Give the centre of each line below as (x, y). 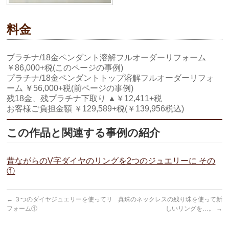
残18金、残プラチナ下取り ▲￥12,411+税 (85, 98)
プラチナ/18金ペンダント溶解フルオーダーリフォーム (107, 57)
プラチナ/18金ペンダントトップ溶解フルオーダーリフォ (111, 78)
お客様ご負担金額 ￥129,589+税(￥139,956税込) (96, 108)
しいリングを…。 (191, 208)
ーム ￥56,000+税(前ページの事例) (70, 88)
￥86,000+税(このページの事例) (65, 67)
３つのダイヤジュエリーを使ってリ (63, 199)
